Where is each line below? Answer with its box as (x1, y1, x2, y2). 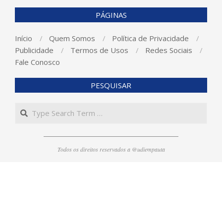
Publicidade (15, 45, 54, 55)
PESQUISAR (91, 80, 131, 91)
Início (15, 33, 32, 44)
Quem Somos (49, 33, 95, 44)
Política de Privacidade (112, 33, 189, 44)
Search (15, 103, 40, 113)
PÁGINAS (95, 10, 127, 20)
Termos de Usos (70, 45, 128, 55)
